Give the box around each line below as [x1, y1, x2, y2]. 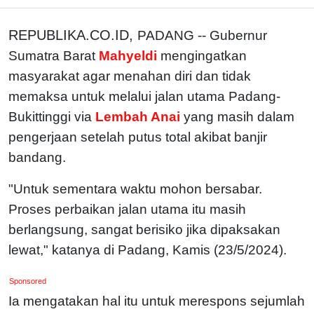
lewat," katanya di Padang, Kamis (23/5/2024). [8, 242, 287, 257]
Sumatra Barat [8, 48, 95, 63]
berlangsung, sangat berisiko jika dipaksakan [8, 221, 280, 237]
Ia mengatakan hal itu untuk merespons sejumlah [8, 293, 305, 308]
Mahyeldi [95, 48, 161, 63]
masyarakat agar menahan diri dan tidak [8, 68, 251, 83]
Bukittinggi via [8, 109, 92, 124]
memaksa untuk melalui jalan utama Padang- [8, 88, 280, 104]
